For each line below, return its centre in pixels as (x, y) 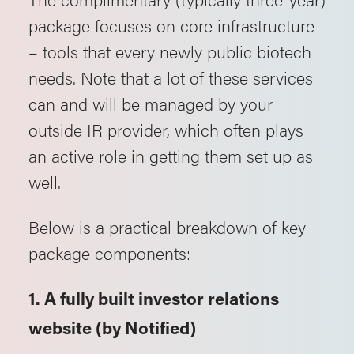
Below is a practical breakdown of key (167, 226)
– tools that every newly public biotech (170, 51)
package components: (109, 252)
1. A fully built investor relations (154, 301)
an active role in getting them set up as (171, 155)
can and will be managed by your (151, 103)
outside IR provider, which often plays (166, 129)
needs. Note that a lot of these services (171, 77)
